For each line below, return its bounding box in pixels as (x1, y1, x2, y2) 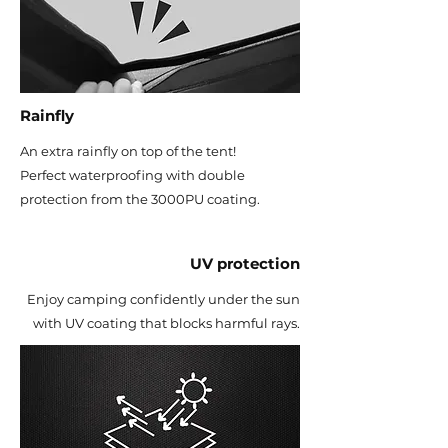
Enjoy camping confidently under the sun (27, 291, 300, 307)
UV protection (190, 254, 300, 273)
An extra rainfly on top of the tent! (20, 143, 236, 159)
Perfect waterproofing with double (20, 167, 245, 183)
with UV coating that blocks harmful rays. (33, 315, 300, 331)
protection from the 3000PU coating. (20, 191, 260, 207)
